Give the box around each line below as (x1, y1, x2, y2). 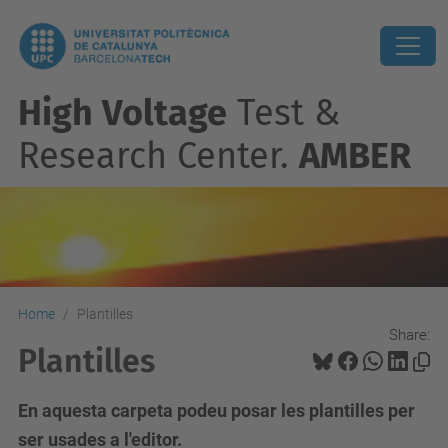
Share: (389, 325, 430, 344)
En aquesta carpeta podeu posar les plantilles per (18, 400, 415, 421)
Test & (227, 91, 340, 135)
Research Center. (18, 134, 299, 178)
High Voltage (18, 91, 227, 135)
